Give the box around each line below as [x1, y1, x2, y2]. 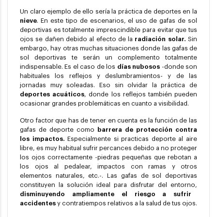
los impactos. [20, 136, 65, 142]
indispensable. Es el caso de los [20, 63, 117, 70]
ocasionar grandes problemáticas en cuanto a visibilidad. [20, 100, 189, 107]
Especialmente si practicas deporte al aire [64, 136, 198, 142]
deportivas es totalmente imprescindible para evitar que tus [20, 27, 197, 33]
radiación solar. [135, 36, 186, 43]
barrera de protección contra [94, 126, 197, 133]
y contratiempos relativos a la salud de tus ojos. [56, 200, 197, 207]
